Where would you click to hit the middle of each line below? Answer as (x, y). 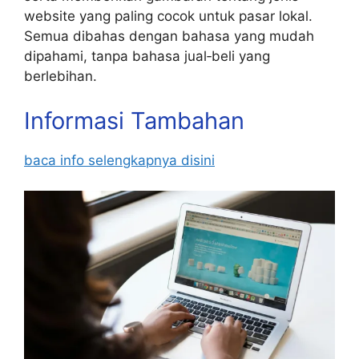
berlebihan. (61, 77)
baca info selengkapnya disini (119, 160)
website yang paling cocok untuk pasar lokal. (168, 16)
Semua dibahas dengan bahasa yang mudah (169, 36)
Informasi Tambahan (134, 120)
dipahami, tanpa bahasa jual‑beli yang (147, 56)
